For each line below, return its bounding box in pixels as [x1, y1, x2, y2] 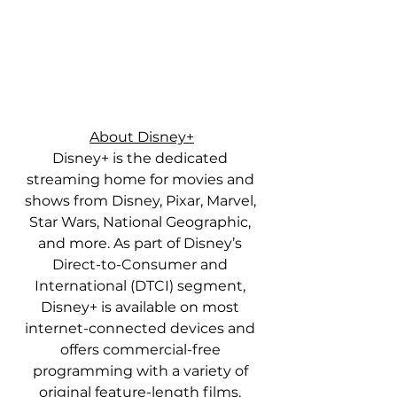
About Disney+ [90, 128, 194, 146]
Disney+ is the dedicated [52, 150, 231, 167]
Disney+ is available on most [41, 299, 243, 316]
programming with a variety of [32, 362, 252, 380]
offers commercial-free [59, 341, 224, 359]
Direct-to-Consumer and [52, 256, 231, 274]
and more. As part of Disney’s [38, 235, 245, 253]
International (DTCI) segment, [35, 277, 249, 295]
